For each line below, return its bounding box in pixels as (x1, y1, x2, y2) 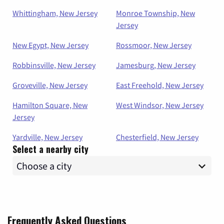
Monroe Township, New (116, 8, 195, 18)
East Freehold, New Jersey (116, 80, 203, 90)
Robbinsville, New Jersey (12, 60, 95, 70)
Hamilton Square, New (12, 100, 87, 110)
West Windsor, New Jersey (116, 100, 203, 110)
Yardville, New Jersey (12, 132, 82, 142)
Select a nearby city (12, 142, 88, 156)
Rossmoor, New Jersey (116, 40, 191, 50)
